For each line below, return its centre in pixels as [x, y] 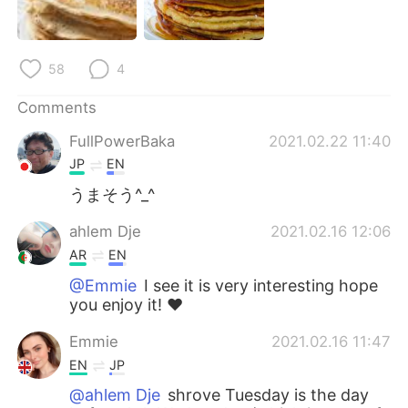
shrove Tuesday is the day [266, 395]
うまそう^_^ [112, 195]
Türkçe [63, 142]
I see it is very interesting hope [259, 285]
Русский [68, 51]
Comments [57, 108]
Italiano [195, 97]
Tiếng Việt [205, 142]
